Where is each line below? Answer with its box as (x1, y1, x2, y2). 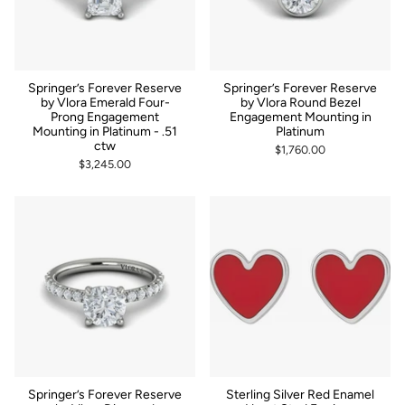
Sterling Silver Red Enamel (226, 386, 374, 402)
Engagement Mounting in (229, 108, 372, 125)
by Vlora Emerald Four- (40, 94, 170, 110)
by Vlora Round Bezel (240, 94, 361, 110)
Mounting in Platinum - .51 (33, 123, 177, 139)
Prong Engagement (51, 108, 159, 125)
